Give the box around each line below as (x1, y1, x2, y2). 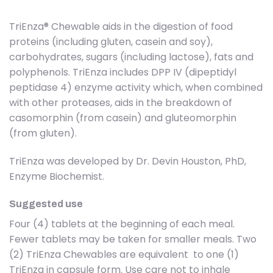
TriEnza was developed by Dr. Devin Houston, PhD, (9, 154, 246, 168)
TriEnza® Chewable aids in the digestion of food (9, 19, 233, 34)
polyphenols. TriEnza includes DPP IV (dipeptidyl (9, 65, 236, 79)
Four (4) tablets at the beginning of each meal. (9, 217, 235, 232)
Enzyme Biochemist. (9, 169, 104, 183)
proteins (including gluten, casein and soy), (9, 34, 213, 49)
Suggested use (9, 199, 83, 210)
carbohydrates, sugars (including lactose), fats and (9, 49, 253, 64)
